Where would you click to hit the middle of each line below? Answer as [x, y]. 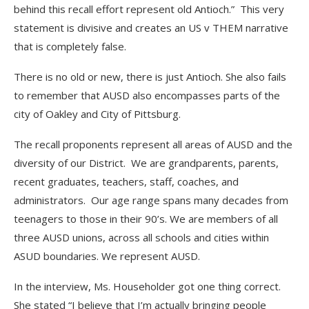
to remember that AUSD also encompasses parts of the [147, 95]
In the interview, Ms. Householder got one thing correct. [149, 286]
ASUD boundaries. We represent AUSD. [107, 256]
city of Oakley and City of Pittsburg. [97, 114]
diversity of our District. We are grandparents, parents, [146, 163]
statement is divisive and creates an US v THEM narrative [151, 28]
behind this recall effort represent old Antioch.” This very [149, 9]
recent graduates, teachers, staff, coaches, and [126, 181]
